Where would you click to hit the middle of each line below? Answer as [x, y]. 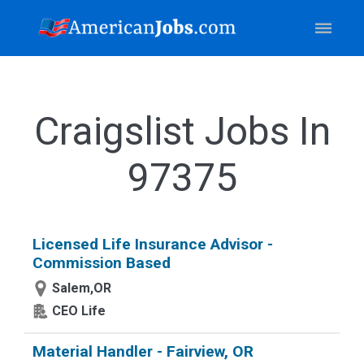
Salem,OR [82, 288]
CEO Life [79, 311]
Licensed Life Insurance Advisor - [153, 244]
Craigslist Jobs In [182, 131]
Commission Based [102, 263]
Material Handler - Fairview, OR [143, 351]
